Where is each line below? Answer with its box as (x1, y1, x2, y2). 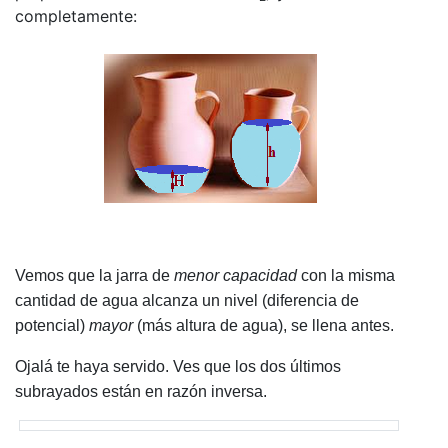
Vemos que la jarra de (15, 267, 174, 285)
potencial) (15, 317, 89, 335)
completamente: (15, 6, 137, 27)
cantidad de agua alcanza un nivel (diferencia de (15, 292, 359, 310)
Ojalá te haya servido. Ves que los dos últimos (15, 358, 341, 376)
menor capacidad (174, 267, 297, 285)
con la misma (297, 267, 395, 285)
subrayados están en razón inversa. (15, 383, 267, 401)
